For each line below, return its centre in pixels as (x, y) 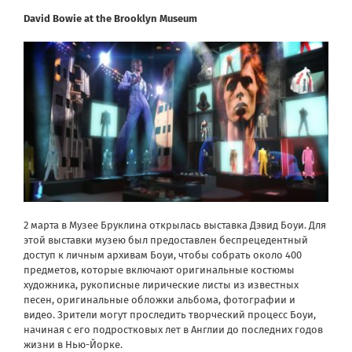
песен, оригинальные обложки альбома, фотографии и (159, 299)
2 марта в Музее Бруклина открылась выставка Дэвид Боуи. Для (175, 225)
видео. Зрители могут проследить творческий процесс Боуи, (170, 314)
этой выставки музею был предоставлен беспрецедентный (166, 240)
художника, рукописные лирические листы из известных (161, 284)
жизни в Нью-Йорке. (73, 344)
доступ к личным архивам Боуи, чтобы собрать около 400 (163, 255)
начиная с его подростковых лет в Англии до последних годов (173, 329)
